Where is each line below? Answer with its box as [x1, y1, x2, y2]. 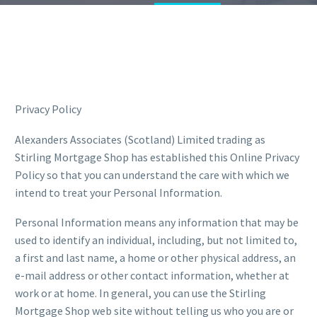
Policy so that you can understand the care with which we [15, 167, 289, 182]
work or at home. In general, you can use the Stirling [15, 286, 266, 301]
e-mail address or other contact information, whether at [15, 268, 289, 283]
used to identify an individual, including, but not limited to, [15, 233, 297, 248]
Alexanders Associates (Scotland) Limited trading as [15, 132, 265, 146]
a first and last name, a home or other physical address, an [15, 250, 296, 265]
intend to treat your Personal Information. [15, 185, 222, 200]
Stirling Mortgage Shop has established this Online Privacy [15, 149, 299, 164]
